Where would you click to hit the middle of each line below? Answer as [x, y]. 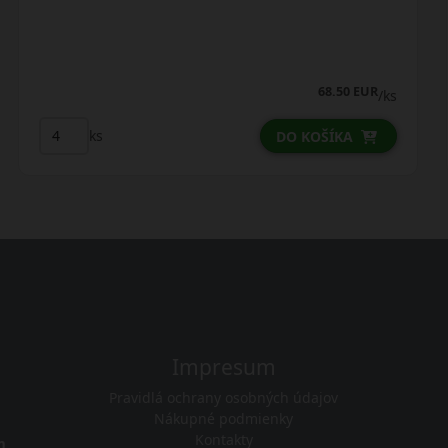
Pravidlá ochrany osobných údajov [224, 397]
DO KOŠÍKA [317, 136]
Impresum [223, 366]
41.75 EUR [350, 91]
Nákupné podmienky [224, 418]
